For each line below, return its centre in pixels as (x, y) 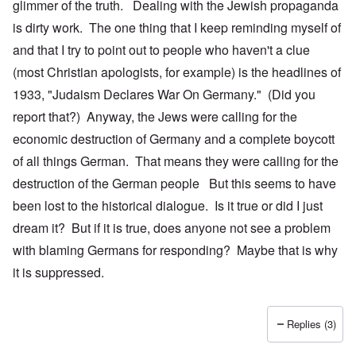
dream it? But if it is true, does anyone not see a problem (172, 228)
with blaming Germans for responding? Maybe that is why (175, 250)
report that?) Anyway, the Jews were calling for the (155, 117)
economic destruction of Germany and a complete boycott (174, 139)
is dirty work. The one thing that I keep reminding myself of (177, 28)
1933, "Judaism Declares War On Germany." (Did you (164, 95)
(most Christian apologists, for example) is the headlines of (177, 72)
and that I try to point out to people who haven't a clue (161, 50)
